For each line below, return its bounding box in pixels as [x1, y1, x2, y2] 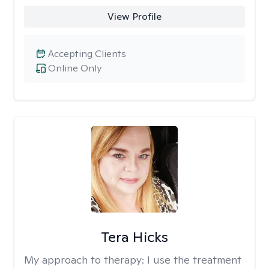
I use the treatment [147, 253, 241, 267]
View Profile [107, 10, 162, 23]
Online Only [48, 62, 101, 74]
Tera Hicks [100, 228, 168, 246]
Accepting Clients [48, 47, 126, 60]
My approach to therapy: [24, 253, 147, 267]
